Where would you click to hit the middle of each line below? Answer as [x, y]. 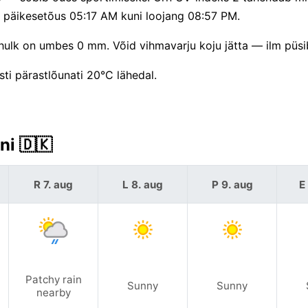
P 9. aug [232, 184]
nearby [53, 292]
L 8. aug [143, 184]
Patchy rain [53, 279]
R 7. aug [53, 184]
